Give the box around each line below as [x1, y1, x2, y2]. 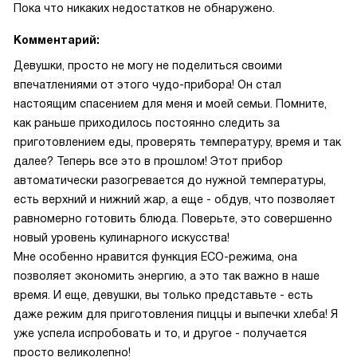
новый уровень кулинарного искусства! [14, 231, 229, 244]
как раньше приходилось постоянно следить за [14, 116, 280, 129]
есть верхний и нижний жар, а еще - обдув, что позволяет [14, 193, 335, 206]
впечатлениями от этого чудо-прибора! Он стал [14, 78, 281, 91]
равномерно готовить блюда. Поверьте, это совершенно [14, 212, 332, 225]
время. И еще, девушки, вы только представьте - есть [14, 288, 313, 301]
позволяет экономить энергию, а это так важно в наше [14, 269, 320, 282]
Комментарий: [14, 33, 100, 46]
